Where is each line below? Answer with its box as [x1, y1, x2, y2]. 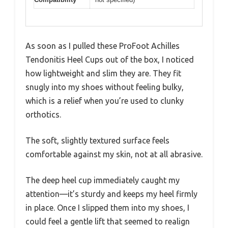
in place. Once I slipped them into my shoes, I [25, 203, 189, 213]
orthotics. [25, 110, 61, 120]
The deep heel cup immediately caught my [25, 176, 180, 185]
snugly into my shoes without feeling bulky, [25, 82, 184, 92]
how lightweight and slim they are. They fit [25, 69, 181, 78]
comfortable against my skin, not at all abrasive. [25, 150, 203, 159]
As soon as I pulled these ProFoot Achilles [25, 41, 180, 51]
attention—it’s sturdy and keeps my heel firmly [25, 189, 197, 199]
